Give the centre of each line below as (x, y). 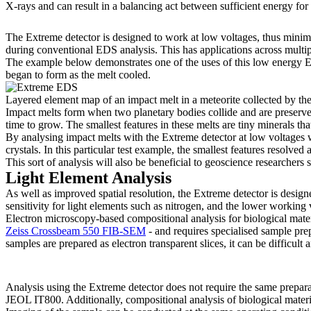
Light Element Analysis (89, 177)
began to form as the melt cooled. (78, 74)
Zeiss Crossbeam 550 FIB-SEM (76, 230)
